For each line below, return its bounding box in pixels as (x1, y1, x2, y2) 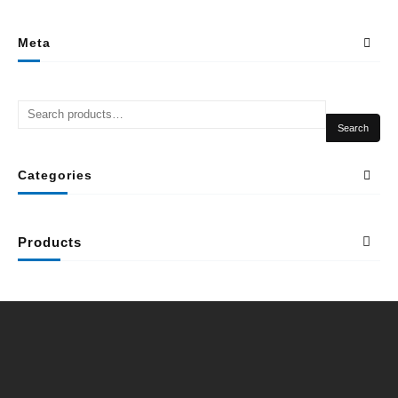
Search (338, 122, 369, 133)
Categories (18, 168, 92, 182)
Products (18, 234, 82, 250)
